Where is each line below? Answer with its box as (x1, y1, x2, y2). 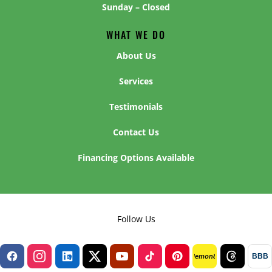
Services (119, 75, 153, 87)
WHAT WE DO (106, 27, 166, 42)
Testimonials (109, 100, 163, 112)
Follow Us (117, 212, 155, 225)
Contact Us (113, 126, 159, 138)
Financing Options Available (78, 151, 194, 163)
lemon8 (192, 252, 217, 260)
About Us (116, 49, 156, 61)
